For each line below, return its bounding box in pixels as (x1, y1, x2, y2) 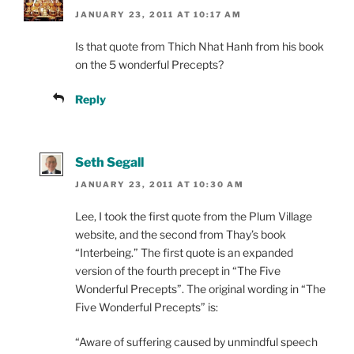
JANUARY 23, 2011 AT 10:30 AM (75, 179, 244, 190)
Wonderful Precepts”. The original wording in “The (75, 282, 326, 296)
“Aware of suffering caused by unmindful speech (75, 335, 318, 349)
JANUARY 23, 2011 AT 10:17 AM (75, 9, 242, 19)
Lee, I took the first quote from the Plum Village (75, 209, 312, 224)
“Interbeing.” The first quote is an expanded (75, 246, 293, 260)
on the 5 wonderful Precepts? (75, 57, 224, 71)
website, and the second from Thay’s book (75, 228, 286, 242)
